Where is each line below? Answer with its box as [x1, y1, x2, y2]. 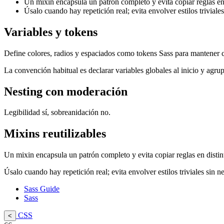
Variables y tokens [4, 25, 97, 38]
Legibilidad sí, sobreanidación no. [4, 108, 110, 117]
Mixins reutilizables [4, 127, 106, 140]
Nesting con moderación [4, 84, 127, 98]
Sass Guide [24, 184, 59, 193]
